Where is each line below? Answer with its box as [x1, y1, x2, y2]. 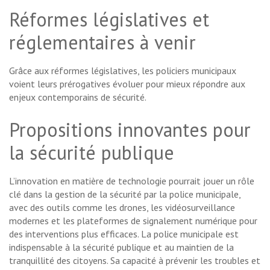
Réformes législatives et [9, 7, 209, 33]
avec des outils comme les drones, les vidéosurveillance [9, 201, 235, 214]
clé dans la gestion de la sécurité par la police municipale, [9, 188, 240, 201]
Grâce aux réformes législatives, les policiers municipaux [9, 64, 236, 77]
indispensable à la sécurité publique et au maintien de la [9, 241, 234, 254]
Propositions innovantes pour [9, 117, 251, 143]
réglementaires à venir [9, 30, 196, 55]
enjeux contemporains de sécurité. [9, 91, 146, 104]
